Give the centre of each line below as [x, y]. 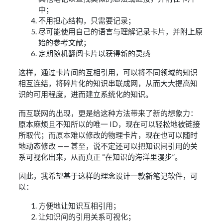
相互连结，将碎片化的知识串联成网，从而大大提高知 [108, 83]
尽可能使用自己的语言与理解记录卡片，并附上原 [121, 32]
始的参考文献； [65, 43]
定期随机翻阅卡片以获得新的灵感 [95, 54]
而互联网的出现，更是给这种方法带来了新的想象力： [108, 113]
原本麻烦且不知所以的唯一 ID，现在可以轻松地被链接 [110, 124]
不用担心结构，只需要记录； [87, 21]
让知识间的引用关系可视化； [87, 217]
